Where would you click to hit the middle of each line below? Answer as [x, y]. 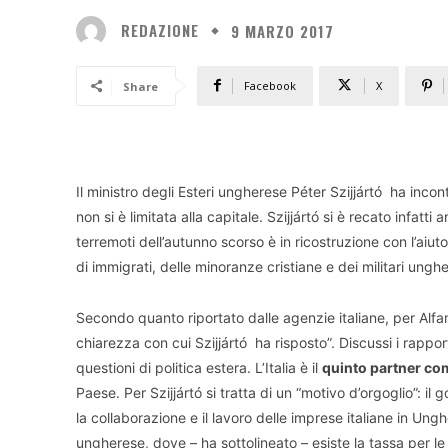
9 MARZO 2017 [282, 30]
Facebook [270, 85]
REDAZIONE [160, 30]
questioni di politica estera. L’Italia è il [199, 367]
